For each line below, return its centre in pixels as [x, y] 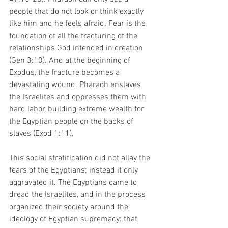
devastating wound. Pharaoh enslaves [76, 85]
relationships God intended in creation [77, 48]
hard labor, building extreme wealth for [78, 109]
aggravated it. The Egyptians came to [74, 182]
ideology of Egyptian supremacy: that [74, 219]
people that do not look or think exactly [77, 11]
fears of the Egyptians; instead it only [75, 170]
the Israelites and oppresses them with [79, 97]
